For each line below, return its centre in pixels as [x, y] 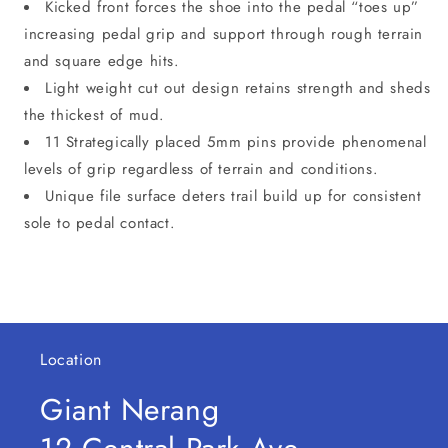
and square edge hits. [102, 61]
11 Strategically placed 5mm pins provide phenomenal [236, 142]
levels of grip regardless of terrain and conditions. [201, 169]
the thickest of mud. [94, 115]
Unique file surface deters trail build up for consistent [233, 196]
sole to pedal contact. [100, 223]
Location [71, 360]
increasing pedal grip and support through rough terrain [224, 34]
